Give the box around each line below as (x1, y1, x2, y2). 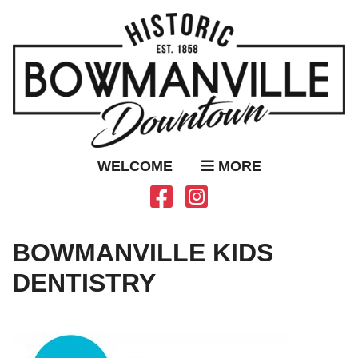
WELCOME (97, 157, 173, 174)
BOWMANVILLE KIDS (12, 237, 273, 267)
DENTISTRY (12, 268, 156, 297)
